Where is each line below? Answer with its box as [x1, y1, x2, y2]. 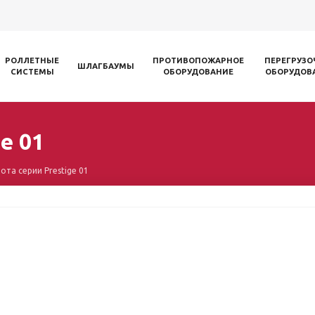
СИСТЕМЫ [10, 67, 54, 76]
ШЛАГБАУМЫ [77, 62, 134, 70]
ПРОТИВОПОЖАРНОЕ [152, 56, 244, 65]
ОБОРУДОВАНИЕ [162, 67, 233, 76]
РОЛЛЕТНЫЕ [5, 56, 59, 65]
